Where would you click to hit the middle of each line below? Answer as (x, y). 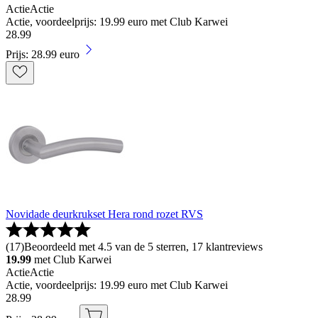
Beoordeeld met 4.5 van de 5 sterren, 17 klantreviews (143, 247)
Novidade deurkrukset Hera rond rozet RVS (104, 214)
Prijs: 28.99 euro (43, 55)
